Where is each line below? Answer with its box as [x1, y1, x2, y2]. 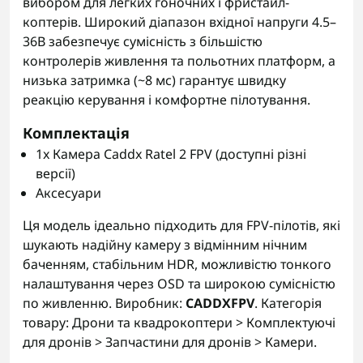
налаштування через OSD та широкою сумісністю [23, 275, 335, 293]
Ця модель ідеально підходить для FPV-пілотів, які [23, 216, 340, 234]
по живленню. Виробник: [23, 294, 186, 312]
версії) [36, 164, 75, 182]
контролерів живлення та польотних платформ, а [23, 52, 335, 70]
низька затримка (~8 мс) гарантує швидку [23, 71, 286, 89]
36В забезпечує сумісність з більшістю [23, 32, 263, 50]
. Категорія [254, 294, 322, 312]
